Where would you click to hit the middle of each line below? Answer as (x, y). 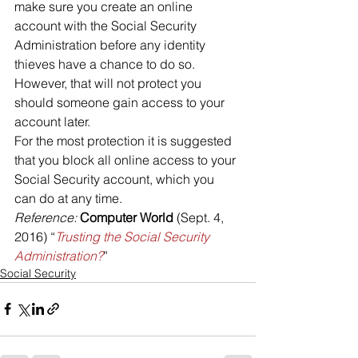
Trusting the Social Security (134, 236)
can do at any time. (68, 198)
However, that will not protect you (109, 83)
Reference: (47, 217)
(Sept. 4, (202, 217)
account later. (52, 121)
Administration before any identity (111, 44)
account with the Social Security (107, 25)
